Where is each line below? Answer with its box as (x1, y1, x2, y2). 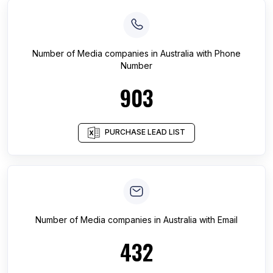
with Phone (194, 48, 241, 58)
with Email (197, 214, 238, 225)
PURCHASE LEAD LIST (105, 127, 185, 137)
